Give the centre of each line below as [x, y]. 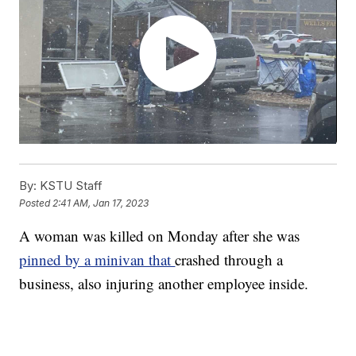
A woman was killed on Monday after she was [160, 236]
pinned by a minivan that [97, 260]
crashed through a [229, 260]
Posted [36, 203]
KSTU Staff [70, 186]
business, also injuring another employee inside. [164, 284]
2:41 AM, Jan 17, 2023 [101, 203]
